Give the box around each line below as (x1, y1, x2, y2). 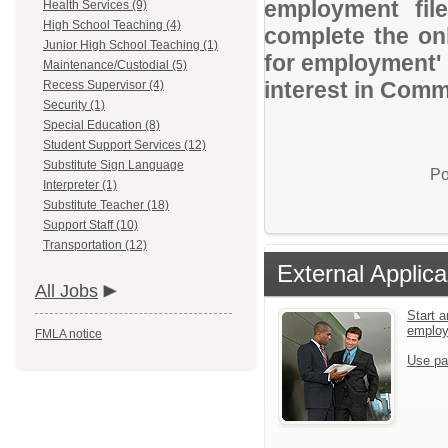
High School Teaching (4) (43, 18, 181, 32)
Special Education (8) (43, 118, 160, 132)
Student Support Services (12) (43, 138, 206, 152)
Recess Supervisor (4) (43, 78, 164, 92)
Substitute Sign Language (43, 158, 184, 172)
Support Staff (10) (43, 218, 138, 232)
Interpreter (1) (43, 178, 117, 192)
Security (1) (43, 98, 105, 112)
